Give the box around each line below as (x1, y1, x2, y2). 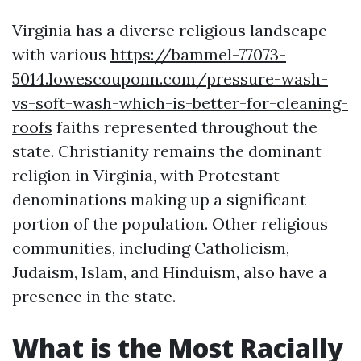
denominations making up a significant (12, 189, 306, 210)
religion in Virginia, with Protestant (12, 165, 280, 185)
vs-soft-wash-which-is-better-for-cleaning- (12, 93, 348, 113)
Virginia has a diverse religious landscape (12, 20, 327, 40)
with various (12, 44, 110, 64)
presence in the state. (12, 286, 176, 306)
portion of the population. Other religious (12, 214, 328, 234)
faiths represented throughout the (52, 117, 317, 137)
